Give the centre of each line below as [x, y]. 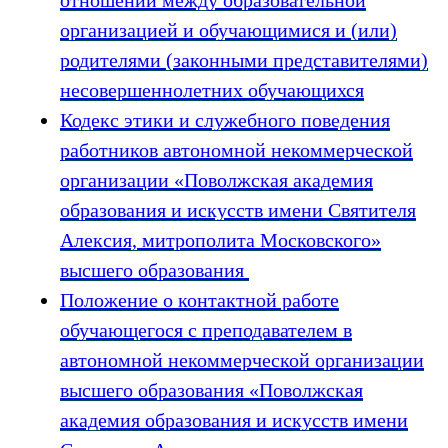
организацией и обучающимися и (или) [228, 30]
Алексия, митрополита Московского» [220, 240]
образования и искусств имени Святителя [238, 210]
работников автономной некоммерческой [236, 150]
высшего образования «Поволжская [211, 390]
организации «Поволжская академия [216, 180]
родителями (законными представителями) [244, 60]
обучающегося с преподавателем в [206, 330]
